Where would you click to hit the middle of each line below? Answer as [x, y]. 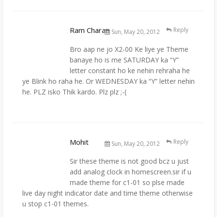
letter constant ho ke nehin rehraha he [130, 71]
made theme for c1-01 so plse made [127, 183]
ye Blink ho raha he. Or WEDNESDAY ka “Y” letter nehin [108, 81]
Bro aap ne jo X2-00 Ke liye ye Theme [129, 49]
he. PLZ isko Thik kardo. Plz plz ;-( [74, 92]
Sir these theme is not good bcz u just [129, 161]
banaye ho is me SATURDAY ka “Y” [124, 60]
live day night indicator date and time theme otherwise [108, 193]
